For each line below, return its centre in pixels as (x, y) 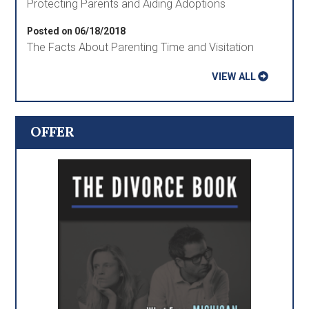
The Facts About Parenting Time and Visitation (141, 47)
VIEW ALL (234, 76)
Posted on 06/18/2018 (77, 31)
